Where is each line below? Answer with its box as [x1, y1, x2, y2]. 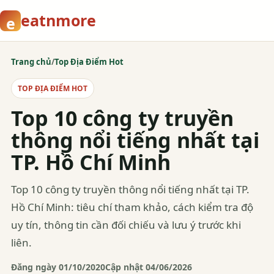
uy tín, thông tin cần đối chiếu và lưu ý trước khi [11, 218, 241, 232]
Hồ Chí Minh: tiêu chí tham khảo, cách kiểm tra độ [11, 200, 253, 214]
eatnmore [21, 10, 96, 31]
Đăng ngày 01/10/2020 [11, 261, 105, 273]
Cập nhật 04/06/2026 [105, 261, 192, 273]
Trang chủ [11, 56, 51, 67]
